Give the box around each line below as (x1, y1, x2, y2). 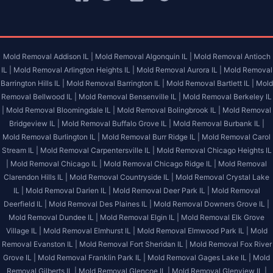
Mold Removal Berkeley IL (183, 91, 272, 101)
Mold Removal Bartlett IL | (166, 78, 254, 88)
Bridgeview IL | (9, 118, 60, 128)
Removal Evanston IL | (1, 239, 77, 249)
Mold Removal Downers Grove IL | (154, 199, 269, 208)
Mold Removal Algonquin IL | (94, 51, 192, 61)
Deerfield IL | (4, 199, 47, 208)
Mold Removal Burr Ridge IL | (102, 132, 200, 141)
